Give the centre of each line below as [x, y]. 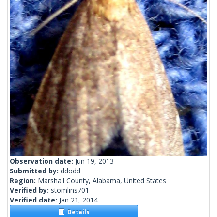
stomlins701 [70, 190]
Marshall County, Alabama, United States [102, 181]
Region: [24, 181]
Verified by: [30, 190]
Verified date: [34, 200]
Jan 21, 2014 [78, 200]
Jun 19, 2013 [94, 161]
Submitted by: [35, 171]
